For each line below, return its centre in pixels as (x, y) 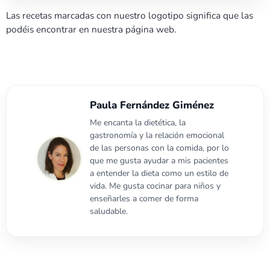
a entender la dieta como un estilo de (159, 173)
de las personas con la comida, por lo (159, 148)
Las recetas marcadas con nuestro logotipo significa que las (130, 15)
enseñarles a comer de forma (144, 198)
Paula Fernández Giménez (152, 105)
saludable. (109, 211)
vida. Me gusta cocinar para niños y (155, 186)
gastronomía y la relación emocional (157, 135)
